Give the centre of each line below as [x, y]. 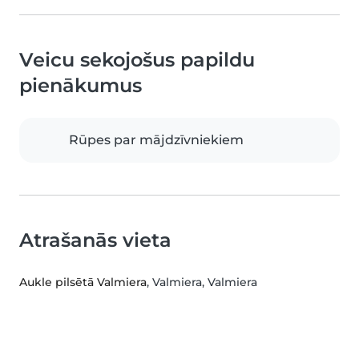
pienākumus [81, 86]
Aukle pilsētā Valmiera [83, 282]
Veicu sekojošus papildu [137, 60]
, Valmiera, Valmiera [202, 282]
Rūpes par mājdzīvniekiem [156, 140]
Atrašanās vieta [95, 240]
